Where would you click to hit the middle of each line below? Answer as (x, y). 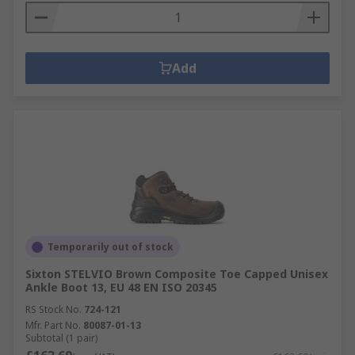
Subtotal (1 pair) (61, 338)
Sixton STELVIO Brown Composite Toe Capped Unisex (177, 274)
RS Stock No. (53, 309)
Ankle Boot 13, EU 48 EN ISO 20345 (121, 287)
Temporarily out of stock (111, 247)
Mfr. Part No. (53, 325)
